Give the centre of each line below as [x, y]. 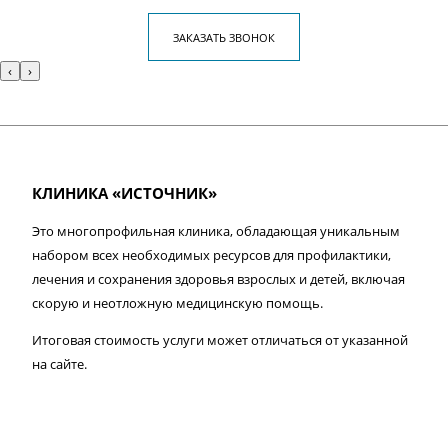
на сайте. [59, 364]
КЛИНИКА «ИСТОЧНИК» [124, 193]
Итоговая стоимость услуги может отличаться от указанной [220, 340]
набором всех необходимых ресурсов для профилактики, [211, 255]
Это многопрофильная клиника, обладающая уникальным [216, 231]
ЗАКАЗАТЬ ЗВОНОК [224, 37]
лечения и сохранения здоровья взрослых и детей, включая [218, 279]
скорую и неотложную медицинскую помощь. [177, 303]
